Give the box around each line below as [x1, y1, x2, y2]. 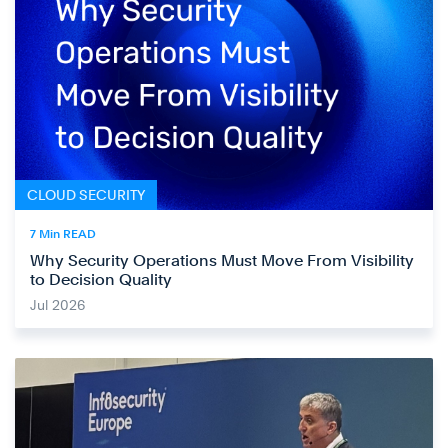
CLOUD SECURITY [27, 187, 145, 204]
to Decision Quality [30, 270, 172, 290]
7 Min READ [30, 227, 96, 242]
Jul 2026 [30, 297, 85, 314]
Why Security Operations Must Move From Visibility [30, 251, 414, 271]
